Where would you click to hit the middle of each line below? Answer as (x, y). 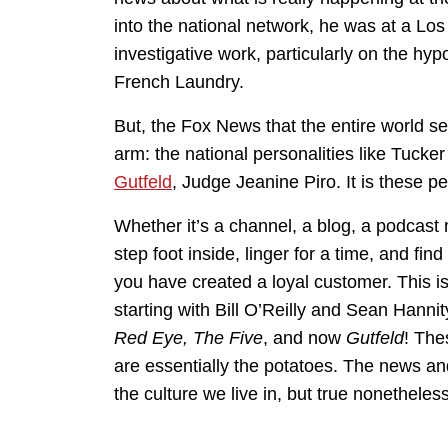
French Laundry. (179, 82)
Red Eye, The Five (188, 338)
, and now (304, 338)
